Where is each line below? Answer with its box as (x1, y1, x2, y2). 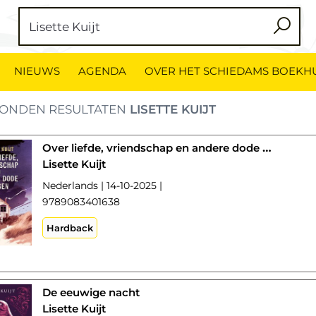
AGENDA (78, 64, 126, 78)
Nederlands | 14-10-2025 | (42, 179, 163, 192)
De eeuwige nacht (42, 286, 140, 299)
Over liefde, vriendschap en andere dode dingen (262, 140, 272, 154)
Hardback (47, 222, 94, 233)
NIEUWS (14, 64, 60, 78)
